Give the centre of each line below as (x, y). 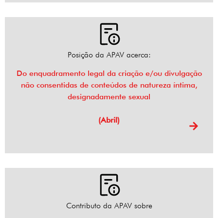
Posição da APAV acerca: (109, 55)
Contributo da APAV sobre (109, 206)
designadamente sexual (109, 97)
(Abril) (109, 120)
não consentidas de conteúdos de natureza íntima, (109, 85)
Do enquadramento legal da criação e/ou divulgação (109, 73)
